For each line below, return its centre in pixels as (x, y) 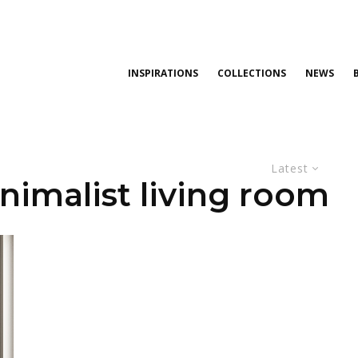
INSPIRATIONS (163, 73)
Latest (290, 168)
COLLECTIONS (252, 73)
